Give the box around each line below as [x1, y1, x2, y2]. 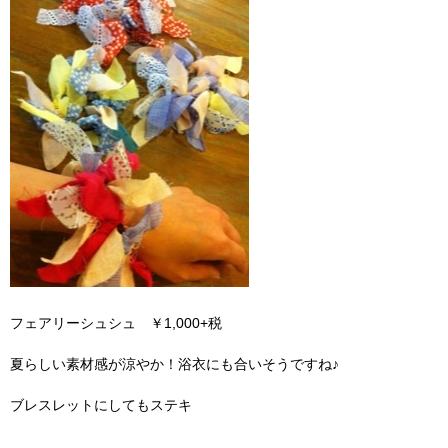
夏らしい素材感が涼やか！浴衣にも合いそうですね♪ [10, 356, 339, 372]
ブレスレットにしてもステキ [10, 397, 192, 413]
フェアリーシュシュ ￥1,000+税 [10, 315, 222, 331]
